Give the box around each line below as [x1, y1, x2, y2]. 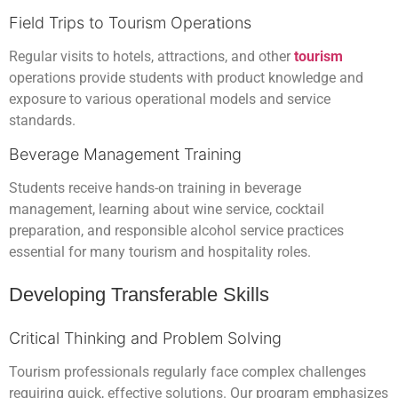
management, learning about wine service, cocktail [9, 200, 324, 218]
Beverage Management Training [9, 144, 242, 163]
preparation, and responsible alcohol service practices [9, 221, 344, 239]
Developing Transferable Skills [9, 283, 269, 306]
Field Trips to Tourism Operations [9, 13, 251, 33]
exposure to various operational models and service [9, 91, 330, 108]
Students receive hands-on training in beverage [9, 179, 301, 196]
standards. [9, 112, 76, 130]
